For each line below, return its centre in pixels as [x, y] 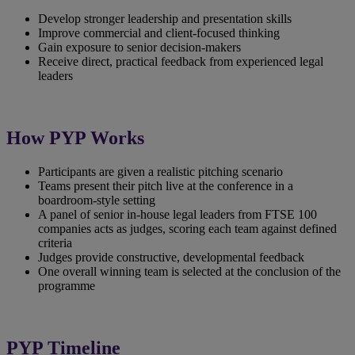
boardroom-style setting [100, 200]
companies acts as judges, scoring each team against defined [187, 229]
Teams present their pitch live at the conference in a [166, 186]
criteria [55, 243]
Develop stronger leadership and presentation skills [165, 19]
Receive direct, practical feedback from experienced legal [181, 62]
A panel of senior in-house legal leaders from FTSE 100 [177, 215]
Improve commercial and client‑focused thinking [159, 33]
